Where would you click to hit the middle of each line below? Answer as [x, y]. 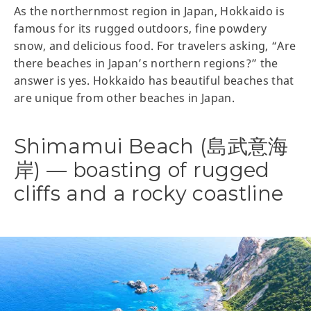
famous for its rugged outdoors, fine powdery [141, 28]
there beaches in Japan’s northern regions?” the [146, 63]
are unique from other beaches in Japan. [125, 98]
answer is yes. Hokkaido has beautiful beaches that [154, 80]
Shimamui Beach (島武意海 [151, 146]
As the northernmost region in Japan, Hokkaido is [150, 11]
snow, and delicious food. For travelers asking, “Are [155, 45]
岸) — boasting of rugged [142, 169]
